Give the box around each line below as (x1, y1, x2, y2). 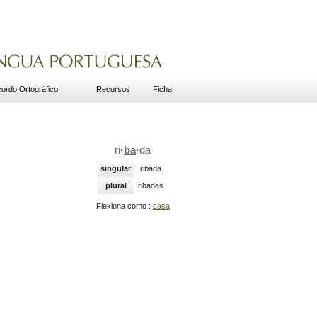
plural (105, 181, 127, 190)
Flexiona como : (96, 202, 153, 211)
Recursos (96, 85, 130, 93)
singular (100, 164, 131, 173)
